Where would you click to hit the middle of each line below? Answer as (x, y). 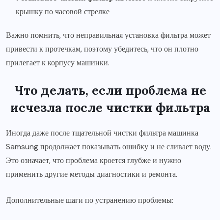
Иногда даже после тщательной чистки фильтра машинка (102, 133)
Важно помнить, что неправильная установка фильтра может (108, 35)
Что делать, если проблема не (110, 90)
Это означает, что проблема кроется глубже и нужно (94, 160)
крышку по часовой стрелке (63, 12)
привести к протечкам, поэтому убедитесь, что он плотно (102, 49)
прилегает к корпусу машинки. (58, 63)
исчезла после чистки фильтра (110, 108)
